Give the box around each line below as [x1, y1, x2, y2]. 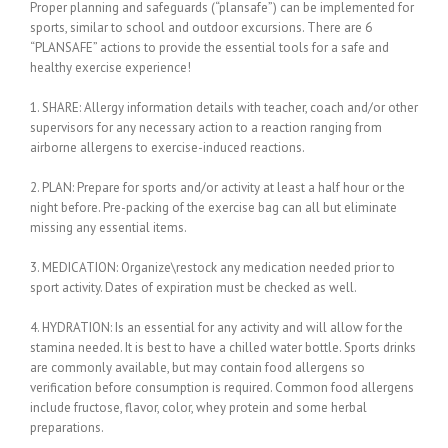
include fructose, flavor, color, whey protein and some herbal [30, 398, 367, 416]
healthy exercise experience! [30, 58, 191, 76]
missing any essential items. [30, 218, 187, 236]
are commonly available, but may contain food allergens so [30, 358, 365, 376]
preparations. [30, 418, 104, 436]
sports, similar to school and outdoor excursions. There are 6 [30, 18, 372, 36]
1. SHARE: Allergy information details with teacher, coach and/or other [30, 98, 418, 116]
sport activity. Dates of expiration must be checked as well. [30, 278, 357, 296]
